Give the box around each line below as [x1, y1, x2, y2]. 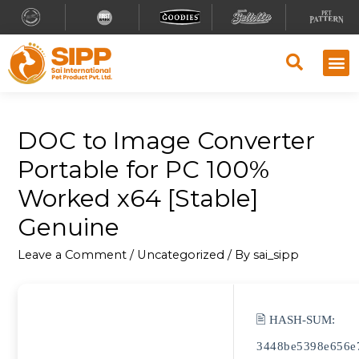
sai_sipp [253, 248, 300, 263]
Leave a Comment [18, 248, 127, 263]
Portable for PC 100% [18, 155, 270, 185]
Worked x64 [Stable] [18, 184, 260, 214]
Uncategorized [137, 248, 225, 263]
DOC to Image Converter [18, 126, 316, 156]
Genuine [18, 212, 120, 243]
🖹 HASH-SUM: [256, 313, 336, 326]
